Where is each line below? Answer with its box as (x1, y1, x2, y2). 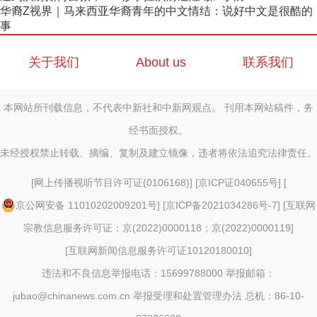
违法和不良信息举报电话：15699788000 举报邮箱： (42, 267, 275, 279)
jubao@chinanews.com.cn (13, 290, 133, 301)
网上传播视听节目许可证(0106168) (33, 177, 190, 188)
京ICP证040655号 (197, 177, 278, 188)
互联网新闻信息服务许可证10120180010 (68, 245, 249, 256)
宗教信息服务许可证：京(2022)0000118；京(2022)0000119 (23, 222, 291, 234)
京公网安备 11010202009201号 (16, 200, 157, 211)
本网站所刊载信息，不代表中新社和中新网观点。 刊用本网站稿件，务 (4, 102, 313, 113)
